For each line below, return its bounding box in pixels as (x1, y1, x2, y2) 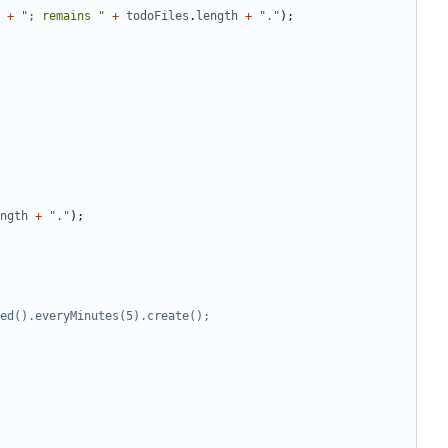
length (196, 9, 238, 24)
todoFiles (126, 9, 189, 24)
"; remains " (21, 9, 105, 24)
